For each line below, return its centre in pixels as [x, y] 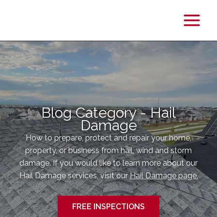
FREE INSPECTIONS [108, 207]
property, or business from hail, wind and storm [108, 150]
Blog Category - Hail [108, 113]
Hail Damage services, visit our [74, 176]
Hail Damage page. [164, 176]
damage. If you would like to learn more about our [108, 163]
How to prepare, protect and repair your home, [108, 138]
